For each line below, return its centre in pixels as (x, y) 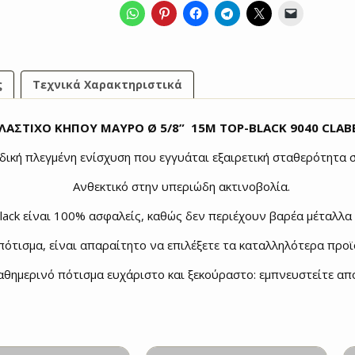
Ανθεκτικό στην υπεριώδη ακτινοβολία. (181, 187)
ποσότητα (150, 12)
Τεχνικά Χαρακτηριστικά (107, 84)
